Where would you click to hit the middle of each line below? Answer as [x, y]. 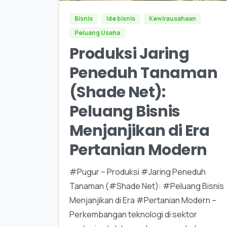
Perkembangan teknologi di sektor [133, 215]
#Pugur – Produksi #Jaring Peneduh [138, 172]
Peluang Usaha [97, 33]
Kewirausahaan [173, 19]
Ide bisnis [121, 19]
